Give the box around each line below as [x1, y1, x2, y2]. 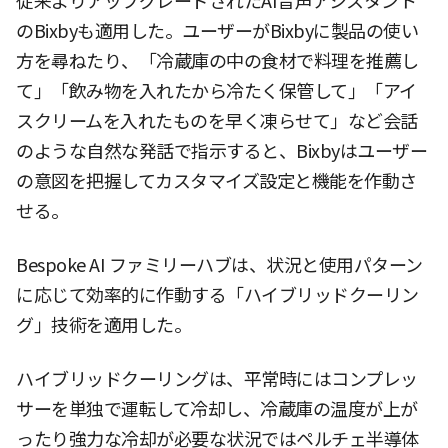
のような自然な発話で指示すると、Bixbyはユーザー [16, 139, 427, 163]
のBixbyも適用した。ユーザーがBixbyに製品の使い [16, 19, 418, 43]
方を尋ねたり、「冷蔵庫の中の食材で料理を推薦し [16, 49, 419, 73]
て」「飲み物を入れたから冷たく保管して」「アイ [16, 79, 417, 103]
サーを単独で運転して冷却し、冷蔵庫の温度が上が [16, 397, 418, 421]
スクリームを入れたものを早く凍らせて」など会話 [16, 109, 418, 133]
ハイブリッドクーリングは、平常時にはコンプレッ [16, 367, 418, 391]
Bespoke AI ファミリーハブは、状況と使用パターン [16, 253, 423, 277]
